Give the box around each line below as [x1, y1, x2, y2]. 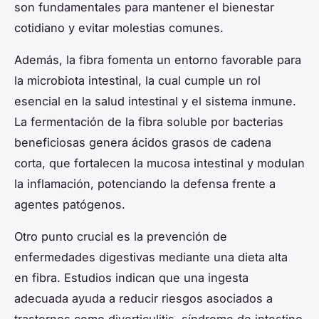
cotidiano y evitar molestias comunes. [14, 21, 224, 36]
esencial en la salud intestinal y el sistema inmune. [14, 94, 296, 109]
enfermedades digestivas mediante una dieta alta [14, 250, 288, 265]
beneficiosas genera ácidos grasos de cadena [14, 135, 271, 150]
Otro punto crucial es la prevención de [14, 229, 227, 244]
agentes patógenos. [14, 197, 125, 212]
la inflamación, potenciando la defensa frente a [14, 177, 276, 192]
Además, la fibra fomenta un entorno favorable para [14, 53, 301, 68]
